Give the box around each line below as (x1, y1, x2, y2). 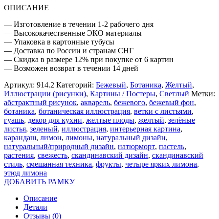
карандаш (4, 133, 36, 142)
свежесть (38, 151, 67, 159)
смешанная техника (26, 159, 92, 168)
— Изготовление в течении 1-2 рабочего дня (4, 20, 153, 28)
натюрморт (118, 142, 155, 151)
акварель (81, 98, 110, 107)
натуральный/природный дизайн (4, 142, 114, 151)
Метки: (191, 89, 215, 98)
